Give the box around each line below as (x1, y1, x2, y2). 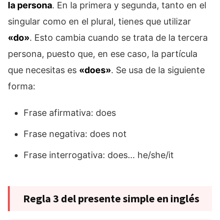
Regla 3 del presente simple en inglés (23, 192, 199, 206)
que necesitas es (8, 65, 79, 76)
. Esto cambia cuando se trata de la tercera (29, 32, 208, 43)
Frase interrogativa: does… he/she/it (24, 150, 174, 161)
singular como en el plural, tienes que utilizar (8, 16, 191, 27)
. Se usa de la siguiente (111, 65, 205, 76)
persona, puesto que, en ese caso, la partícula (8, 49, 197, 59)
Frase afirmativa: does (24, 108, 116, 118)
